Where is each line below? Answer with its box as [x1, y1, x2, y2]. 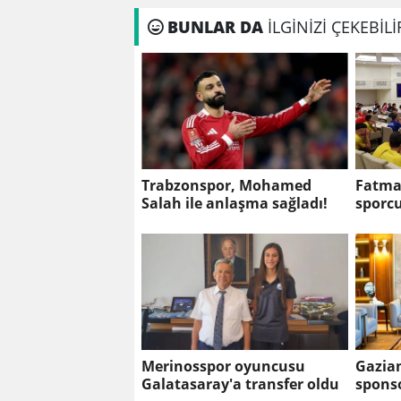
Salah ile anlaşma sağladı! [141, 193, 328, 214]
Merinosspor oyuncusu [141, 356, 305, 377]
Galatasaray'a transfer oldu [141, 374, 339, 395]
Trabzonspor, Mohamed [141, 175, 311, 196]
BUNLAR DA [167, 16, 263, 38]
